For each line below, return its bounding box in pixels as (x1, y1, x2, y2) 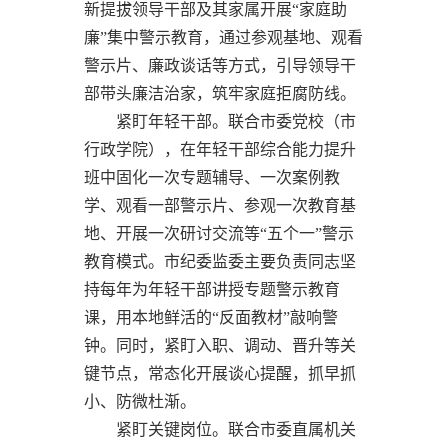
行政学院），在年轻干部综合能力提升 (84, 140, 356, 158)
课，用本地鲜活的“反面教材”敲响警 (84, 308, 338, 326)
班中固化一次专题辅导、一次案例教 (84, 168, 340, 186)
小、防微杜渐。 (84, 392, 196, 410)
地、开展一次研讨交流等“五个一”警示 (84, 224, 354, 242)
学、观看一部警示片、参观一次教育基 (84, 196, 356, 214)
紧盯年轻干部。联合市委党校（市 (84, 112, 356, 130)
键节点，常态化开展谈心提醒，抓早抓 (84, 364, 356, 382)
